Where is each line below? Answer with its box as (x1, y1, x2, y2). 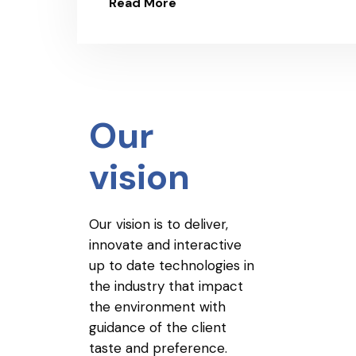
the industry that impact (89, 277, 243, 295)
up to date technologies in (89, 257, 254, 274)
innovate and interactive (89, 236, 242, 253)
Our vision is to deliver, (89, 215, 228, 233)
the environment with (89, 298, 226, 315)
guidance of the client (89, 319, 226, 336)
